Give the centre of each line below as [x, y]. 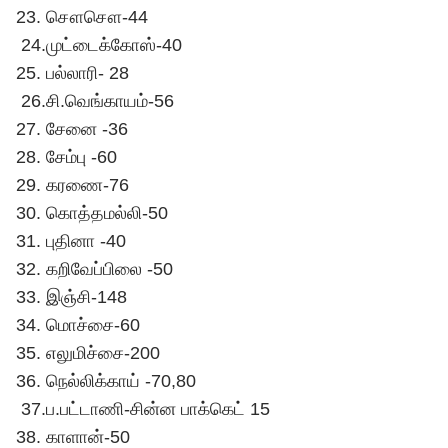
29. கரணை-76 [72, 185]
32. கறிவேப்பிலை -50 [94, 269]
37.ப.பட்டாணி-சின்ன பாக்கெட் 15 [143, 409]
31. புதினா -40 [71, 241]
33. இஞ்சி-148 [71, 297]
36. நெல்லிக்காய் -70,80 [106, 381]
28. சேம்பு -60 [66, 157]
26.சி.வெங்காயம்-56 [95, 101]
